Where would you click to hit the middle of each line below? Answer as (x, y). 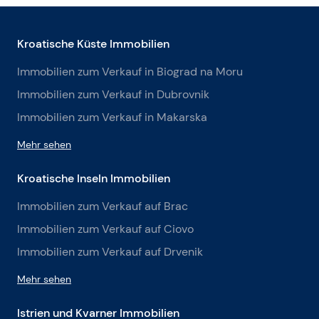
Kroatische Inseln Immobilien (94, 178)
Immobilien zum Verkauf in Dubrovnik (113, 94)
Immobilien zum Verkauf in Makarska (112, 117)
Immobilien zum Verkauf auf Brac (103, 206)
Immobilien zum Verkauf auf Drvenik (110, 252)
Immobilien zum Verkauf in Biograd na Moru (130, 72)
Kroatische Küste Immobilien (93, 43)
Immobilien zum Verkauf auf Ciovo (105, 229)
